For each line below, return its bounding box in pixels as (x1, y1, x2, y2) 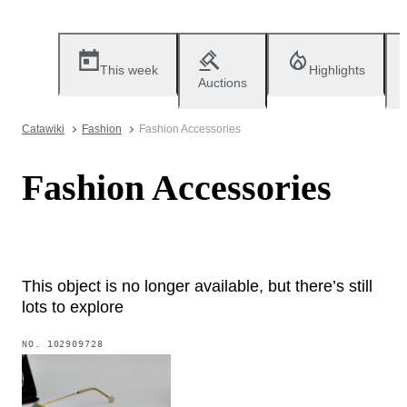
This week (100, 63, 158, 77)
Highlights (309, 63, 365, 77)
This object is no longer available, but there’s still (22, 276, 372, 295)
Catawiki (22, 123, 65, 135)
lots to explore (22, 297, 124, 316)
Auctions (198, 75, 247, 90)
